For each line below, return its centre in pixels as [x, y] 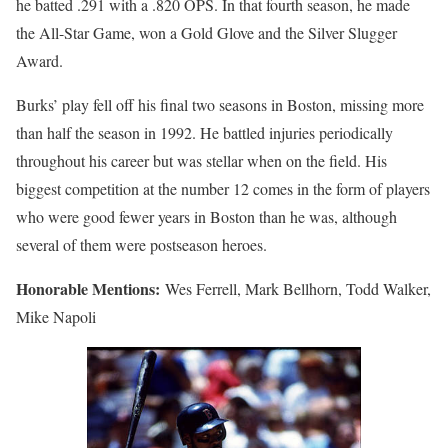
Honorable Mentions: [90, 289]
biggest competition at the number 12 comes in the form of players [223, 189]
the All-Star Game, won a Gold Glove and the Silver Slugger [206, 33]
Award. [39, 61]
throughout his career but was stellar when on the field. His [201, 161]
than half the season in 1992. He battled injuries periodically [204, 133]
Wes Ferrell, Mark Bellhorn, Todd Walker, [298, 289]
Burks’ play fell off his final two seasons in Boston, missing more [220, 105]
